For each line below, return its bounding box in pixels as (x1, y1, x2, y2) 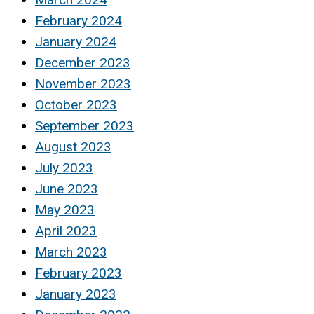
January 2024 (35, 34, 116, 50)
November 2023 (35, 76, 131, 93)
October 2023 (35, 97, 117, 114)
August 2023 (35, 139, 111, 156)
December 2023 (35, 55, 130, 71)
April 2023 (35, 223, 97, 240)
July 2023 (35, 160, 93, 177)
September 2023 (35, 118, 134, 135)
